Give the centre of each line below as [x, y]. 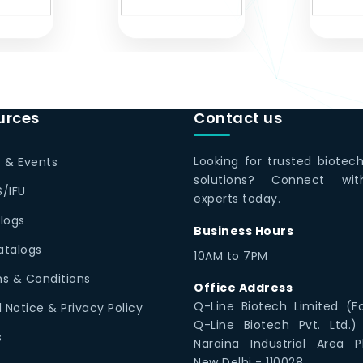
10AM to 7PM [231, 256]
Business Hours [243, 231]
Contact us [238, 118]
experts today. [237, 199]
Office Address [243, 288]
